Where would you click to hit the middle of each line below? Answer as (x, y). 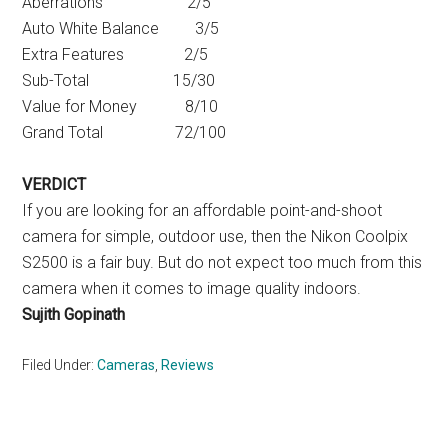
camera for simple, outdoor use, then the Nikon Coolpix (215, 237)
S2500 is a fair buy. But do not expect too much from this (222, 263)
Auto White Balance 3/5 (121, 29)
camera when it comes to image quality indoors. (192, 289)
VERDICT (54, 185)
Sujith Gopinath (74, 315)
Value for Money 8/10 (120, 107)
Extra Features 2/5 (115, 55)
